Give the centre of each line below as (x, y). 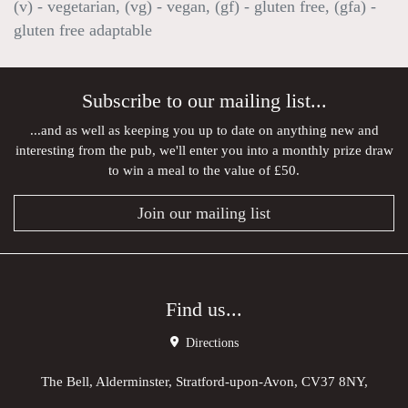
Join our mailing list (204, 213)
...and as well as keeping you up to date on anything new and (204, 130)
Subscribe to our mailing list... (204, 101)
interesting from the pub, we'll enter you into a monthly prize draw (204, 150)
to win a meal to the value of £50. (204, 170)
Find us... (204, 310)
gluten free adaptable (83, 30)
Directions (210, 343)
